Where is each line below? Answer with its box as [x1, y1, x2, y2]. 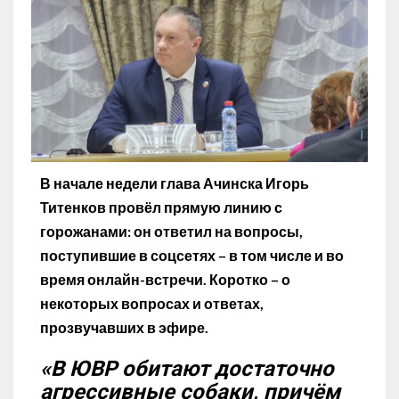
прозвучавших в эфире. [40, 318, 208, 336]
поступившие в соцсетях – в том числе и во [40, 246, 344, 264]
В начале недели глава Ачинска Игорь [40, 174, 309, 191]
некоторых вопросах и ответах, [40, 294, 264, 312]
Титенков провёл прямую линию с [40, 198, 282, 216]
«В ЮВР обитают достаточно [40, 355, 334, 381]
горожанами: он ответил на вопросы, [40, 222, 303, 240]
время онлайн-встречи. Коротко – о [40, 270, 290, 288]
